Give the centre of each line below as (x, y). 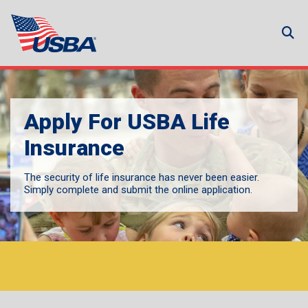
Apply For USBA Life (127, 122)
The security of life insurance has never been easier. (142, 178)
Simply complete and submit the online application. (138, 190)
